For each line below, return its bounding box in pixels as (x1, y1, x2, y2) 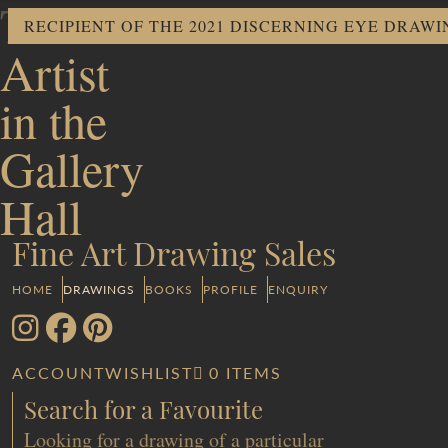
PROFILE (203, 281, 258, 298)
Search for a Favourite (23, 401, 263, 426)
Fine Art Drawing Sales (12, 242, 336, 274)
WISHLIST (105, 361, 193, 385)
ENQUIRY (268, 281, 328, 298)
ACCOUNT (12, 361, 105, 385)
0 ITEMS (209, 361, 282, 385)
